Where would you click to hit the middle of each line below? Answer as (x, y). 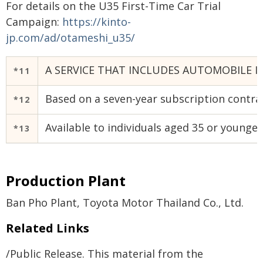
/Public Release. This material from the (104, 254)
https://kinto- (97, 22)
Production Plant (66, 181)
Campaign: (34, 22)
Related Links (48, 228)
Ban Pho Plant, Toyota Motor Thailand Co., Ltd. (125, 203)
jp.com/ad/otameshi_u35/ (70, 38)
